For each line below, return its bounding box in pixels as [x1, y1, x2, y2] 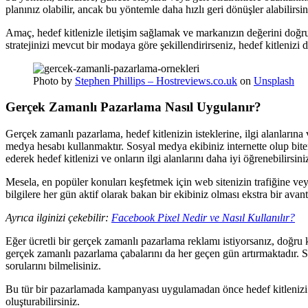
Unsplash [254, 74, 294, 87]
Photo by [33, 74, 75, 87]
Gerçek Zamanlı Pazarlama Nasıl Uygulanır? [5, 100, 261, 115]
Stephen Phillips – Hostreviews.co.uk [75, 74, 237, 87]
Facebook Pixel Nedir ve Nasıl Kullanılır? [111, 212, 295, 224]
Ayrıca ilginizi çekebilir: [5, 212, 111, 224]
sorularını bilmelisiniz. [5, 260, 101, 272]
